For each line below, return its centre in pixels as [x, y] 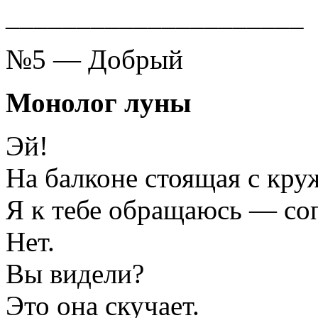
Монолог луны [98, 102]
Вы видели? [75, 273]
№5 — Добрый [94, 59]
